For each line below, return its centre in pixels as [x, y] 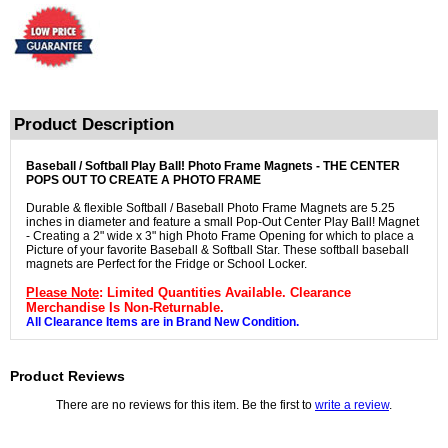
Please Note [62, 293]
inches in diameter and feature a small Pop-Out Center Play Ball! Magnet [222, 222]
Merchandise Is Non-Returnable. [125, 308]
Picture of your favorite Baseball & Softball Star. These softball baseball [217, 250]
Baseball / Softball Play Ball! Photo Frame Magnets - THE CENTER [213, 166]
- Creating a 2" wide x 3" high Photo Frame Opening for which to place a [220, 236]
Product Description [94, 124]
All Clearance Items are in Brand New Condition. [162, 322]
